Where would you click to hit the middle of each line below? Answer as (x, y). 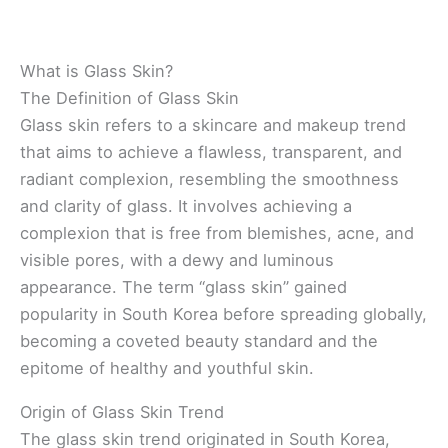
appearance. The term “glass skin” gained (183, 287)
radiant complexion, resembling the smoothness (209, 179)
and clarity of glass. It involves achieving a (186, 206)
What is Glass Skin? (96, 71)
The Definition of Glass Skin (129, 98)
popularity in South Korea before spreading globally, (223, 314)
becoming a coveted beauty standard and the (199, 341)
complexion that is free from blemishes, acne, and (217, 233)
